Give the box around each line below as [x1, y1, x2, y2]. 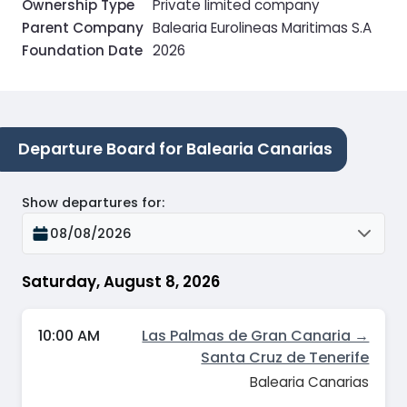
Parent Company [22, 17, 144, 37]
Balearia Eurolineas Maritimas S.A [153, 17, 372, 37]
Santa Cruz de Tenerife [201, 346, 370, 368]
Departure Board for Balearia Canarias [18, 137, 333, 160]
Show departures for [22, 194, 162, 213]
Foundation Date [22, 40, 143, 60]
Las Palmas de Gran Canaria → [142, 324, 370, 346]
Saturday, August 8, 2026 [22, 271, 220, 293]
